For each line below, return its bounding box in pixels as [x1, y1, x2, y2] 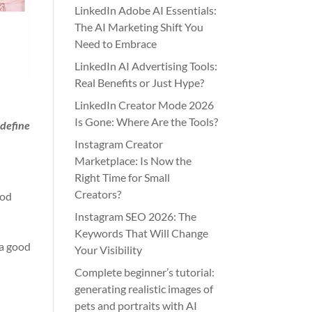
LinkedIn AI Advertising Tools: [75, 59, 218, 72]
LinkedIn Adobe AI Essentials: [75, 3, 217, 17]
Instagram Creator [75, 137, 164, 150]
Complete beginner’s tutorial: [75, 265, 215, 279]
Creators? [75, 187, 122, 201]
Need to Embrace [75, 37, 157, 50]
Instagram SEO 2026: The [75, 210, 197, 223]
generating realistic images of [75, 282, 214, 295]
